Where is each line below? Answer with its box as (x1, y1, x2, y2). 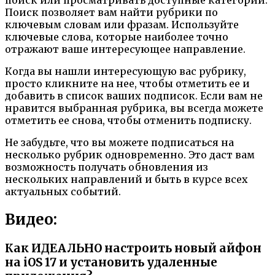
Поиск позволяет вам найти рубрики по (5, 6, 218, 18)
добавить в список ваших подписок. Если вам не (5, 90, 263, 102)
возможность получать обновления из (5, 161, 208, 173)
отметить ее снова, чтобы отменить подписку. (5, 114, 252, 126)
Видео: (5, 209, 57, 229)
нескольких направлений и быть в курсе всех (5, 173, 248, 185)
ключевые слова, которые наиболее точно (5, 31, 228, 43)
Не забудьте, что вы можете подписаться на (5, 136, 234, 149)
